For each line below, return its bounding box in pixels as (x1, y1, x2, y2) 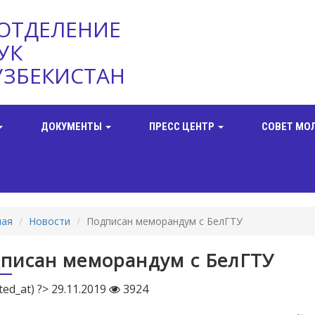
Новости (28, 214, 70, 228)
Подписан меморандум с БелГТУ (86, 214, 243, 228)
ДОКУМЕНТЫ (41, 120, 104, 133)
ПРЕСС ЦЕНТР (149, 120, 217, 133)
